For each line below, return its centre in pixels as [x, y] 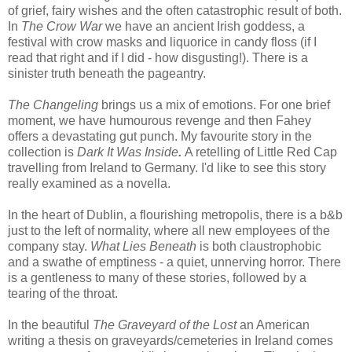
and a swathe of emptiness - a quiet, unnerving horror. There [174, 262]
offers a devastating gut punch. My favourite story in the [160, 136]
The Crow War [62, 26]
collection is [42, 152]
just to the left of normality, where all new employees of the [169, 230]
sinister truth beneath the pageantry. [107, 73]
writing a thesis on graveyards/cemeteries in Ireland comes [170, 340]
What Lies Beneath [145, 246]
